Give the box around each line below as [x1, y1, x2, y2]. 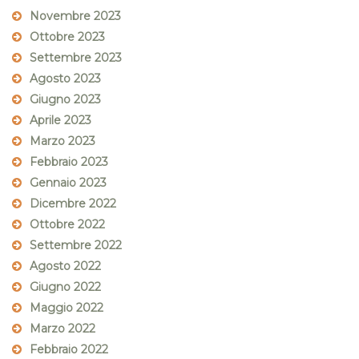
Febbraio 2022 [30, 342, 108, 357]
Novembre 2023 [30, 9, 121, 24]
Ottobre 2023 [30, 30, 105, 45]
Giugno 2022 [30, 280, 101, 295]
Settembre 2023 [30, 50, 122, 66]
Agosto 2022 [30, 259, 101, 274]
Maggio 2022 [30, 301, 103, 316]
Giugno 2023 [30, 92, 101, 107]
